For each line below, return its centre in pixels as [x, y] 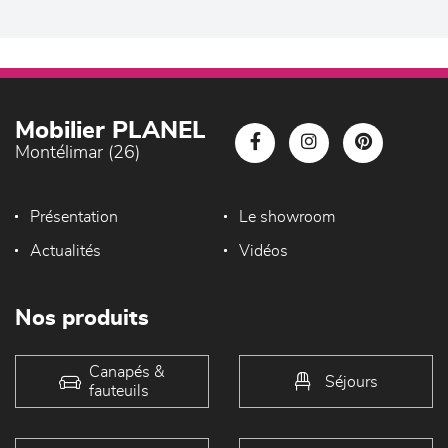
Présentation [74, 217]
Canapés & [127, 371]
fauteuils [119, 390]
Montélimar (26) [77, 153]
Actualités [65, 251]
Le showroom [286, 217]
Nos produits [82, 318]
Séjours [351, 381]
